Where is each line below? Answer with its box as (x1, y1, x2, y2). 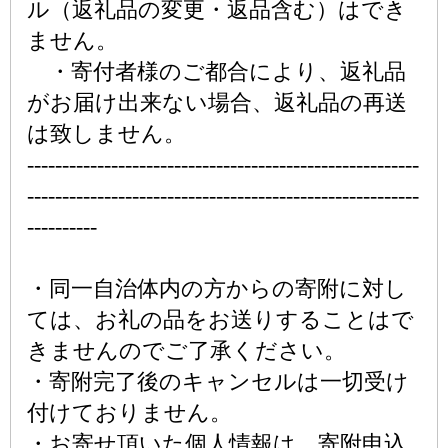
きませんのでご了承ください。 (27, 338, 346, 363)
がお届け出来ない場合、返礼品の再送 (27, 90, 407, 115)
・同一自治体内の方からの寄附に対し (27, 276, 407, 301)
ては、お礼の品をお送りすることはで (27, 307, 414, 332)
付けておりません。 (27, 400, 232, 425)
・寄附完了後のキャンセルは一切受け (27, 369, 409, 394)
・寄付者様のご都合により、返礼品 (27, 59, 406, 84)
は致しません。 (27, 121, 186, 146)
